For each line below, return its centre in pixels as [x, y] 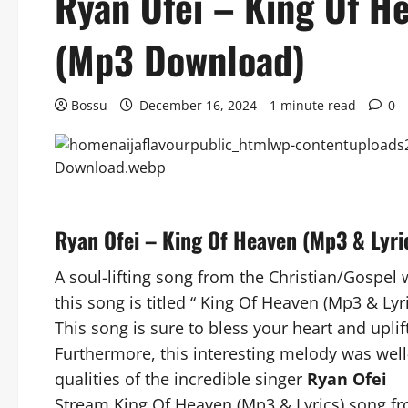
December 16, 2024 [198, 105]
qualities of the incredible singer [181, 379]
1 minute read [313, 105]
